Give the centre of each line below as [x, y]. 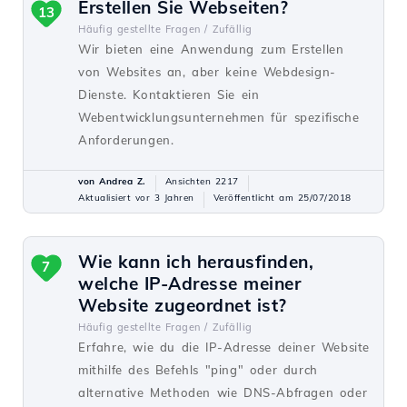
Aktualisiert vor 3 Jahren [136, 198]
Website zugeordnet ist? [183, 305]
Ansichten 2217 [202, 181]
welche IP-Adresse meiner [189, 283]
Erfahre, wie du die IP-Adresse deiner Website [224, 347]
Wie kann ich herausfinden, [196, 262]
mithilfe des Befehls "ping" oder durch [198, 370]
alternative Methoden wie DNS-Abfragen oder [223, 392]
